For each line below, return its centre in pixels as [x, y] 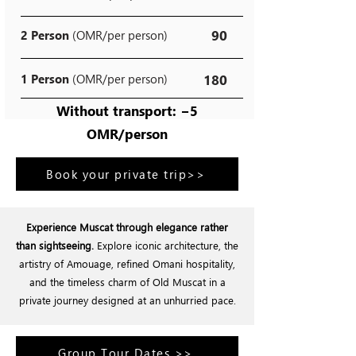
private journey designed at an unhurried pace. [127, 300]
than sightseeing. [55, 245]
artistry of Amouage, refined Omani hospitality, [127, 263]
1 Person [45, 79]
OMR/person [127, 134]
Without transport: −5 [127, 111]
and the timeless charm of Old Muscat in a [127, 282]
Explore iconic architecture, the [166, 245]
